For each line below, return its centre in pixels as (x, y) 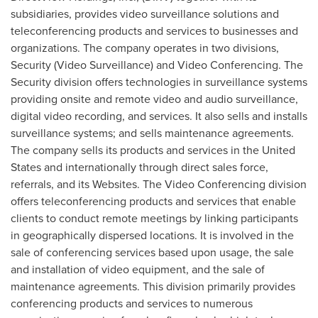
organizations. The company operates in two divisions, (145, 48)
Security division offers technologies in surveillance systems (159, 82)
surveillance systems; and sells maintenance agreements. (152, 133)
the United (269, 150)
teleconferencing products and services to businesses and (154, 31)
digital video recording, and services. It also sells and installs (159, 116)
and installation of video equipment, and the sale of (138, 269)
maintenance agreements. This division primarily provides (153, 286)
